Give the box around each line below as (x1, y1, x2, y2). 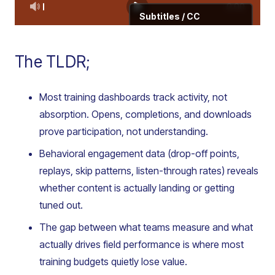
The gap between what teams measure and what (39, 221, 253, 234)
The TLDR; (15, 52, 90, 72)
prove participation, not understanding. (39, 125, 208, 138)
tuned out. (39, 199, 83, 212)
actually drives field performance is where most (39, 238, 244, 251)
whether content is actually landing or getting (39, 182, 234, 195)
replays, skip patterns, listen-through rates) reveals (39, 165, 258, 177)
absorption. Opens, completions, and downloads (39, 108, 252, 121)
